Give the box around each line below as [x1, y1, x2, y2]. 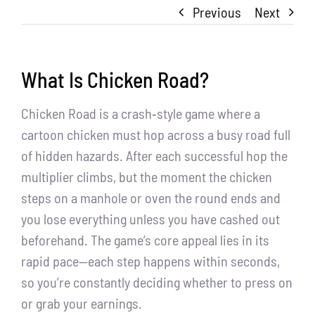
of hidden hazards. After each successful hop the [21, 147, 288, 165]
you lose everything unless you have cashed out [21, 210, 280, 228]
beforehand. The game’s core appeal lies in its [21, 231, 269, 249]
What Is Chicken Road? [21, 67, 209, 93]
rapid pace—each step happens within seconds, [21, 252, 280, 270]
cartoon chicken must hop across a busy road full [21, 126, 290, 143]
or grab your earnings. [21, 295, 142, 312]
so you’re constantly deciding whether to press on [21, 274, 292, 291]
